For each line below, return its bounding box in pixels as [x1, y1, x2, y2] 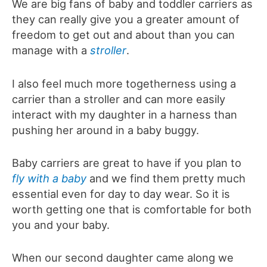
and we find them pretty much [89, 171, 246, 185]
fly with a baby [12, 171, 86, 185]
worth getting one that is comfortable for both [12, 202, 252, 216]
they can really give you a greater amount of [12, 13, 240, 26]
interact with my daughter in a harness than [12, 107, 237, 121]
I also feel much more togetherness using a [12, 76, 236, 90]
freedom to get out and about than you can [12, 28, 235, 42]
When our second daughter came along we [12, 250, 234, 264]
